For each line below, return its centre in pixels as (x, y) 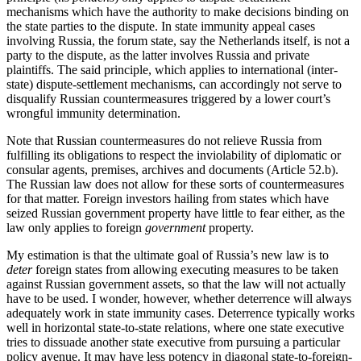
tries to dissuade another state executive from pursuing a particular (173, 342)
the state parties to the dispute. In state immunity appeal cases (161, 27)
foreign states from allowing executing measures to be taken (187, 270)
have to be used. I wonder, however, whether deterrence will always (179, 299)
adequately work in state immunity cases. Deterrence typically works (180, 313)
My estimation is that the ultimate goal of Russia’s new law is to (168, 255)
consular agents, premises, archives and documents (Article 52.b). (172, 170)
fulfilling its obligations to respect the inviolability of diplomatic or (174, 156)
